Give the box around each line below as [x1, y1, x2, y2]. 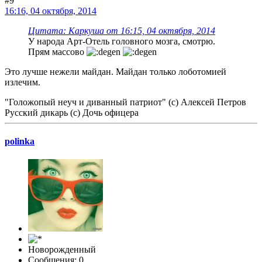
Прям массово [28, 46, 87, 57]
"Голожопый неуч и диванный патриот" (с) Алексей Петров [5, 96, 246, 107]
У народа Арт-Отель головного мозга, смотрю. [28, 36, 215, 46]
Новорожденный [28, 244, 96, 255]
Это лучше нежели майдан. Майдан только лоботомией [5, 66, 226, 77]
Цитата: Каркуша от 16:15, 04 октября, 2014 [28, 25, 215, 36]
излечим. [5, 77, 40, 87]
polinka [5, 136, 35, 147]
